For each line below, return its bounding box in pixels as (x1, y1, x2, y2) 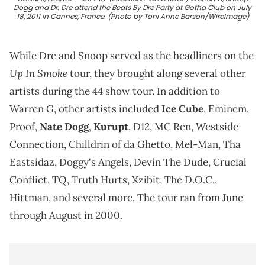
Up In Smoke (9, 66, 67, 80)
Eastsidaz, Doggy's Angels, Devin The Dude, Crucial (9, 156, 247, 169)
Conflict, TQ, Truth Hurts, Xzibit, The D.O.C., (9, 173, 217, 187)
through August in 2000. (9, 209, 122, 222)
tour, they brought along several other (67, 67, 245, 80)
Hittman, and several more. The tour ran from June (9, 191, 243, 205)
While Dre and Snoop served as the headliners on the (9, 49, 254, 63)
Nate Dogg (40, 120, 89, 134)
